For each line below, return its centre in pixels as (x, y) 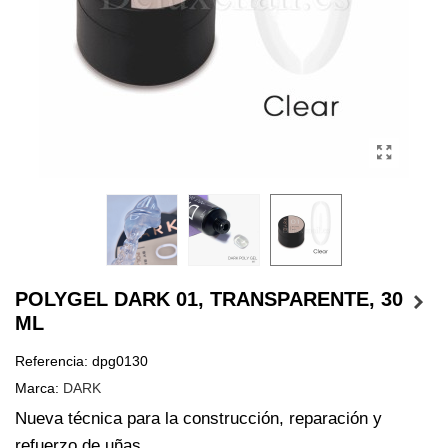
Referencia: (51, 360)
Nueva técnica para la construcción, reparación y (198, 418)
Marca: (37, 387)
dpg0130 (120, 360)
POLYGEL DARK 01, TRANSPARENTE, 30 (209, 298)
